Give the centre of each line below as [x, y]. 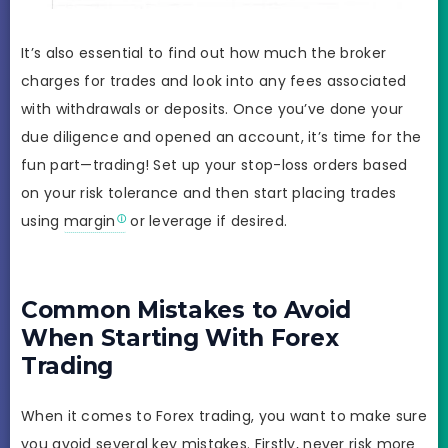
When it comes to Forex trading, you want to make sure [224, 415]
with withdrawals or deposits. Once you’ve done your [212, 109]
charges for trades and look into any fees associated [214, 81]
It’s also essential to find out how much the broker [204, 53]
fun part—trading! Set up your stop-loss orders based [214, 165]
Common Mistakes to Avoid [186, 309]
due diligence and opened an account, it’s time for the [221, 137]
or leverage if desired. [206, 221]
